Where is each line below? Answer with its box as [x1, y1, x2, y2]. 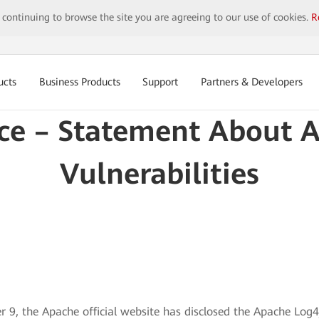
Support [142, 76, 179, 88]
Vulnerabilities [59, 157, 259, 191]
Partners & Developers [201, 76, 303, 88]
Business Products [38, 76, 120, 88]
